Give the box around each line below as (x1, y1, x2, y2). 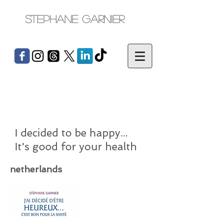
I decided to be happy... (15, 127, 128, 139)
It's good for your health (15, 140, 137, 153)
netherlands (10, 164, 62, 174)
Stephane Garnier (25, 13, 124, 24)
